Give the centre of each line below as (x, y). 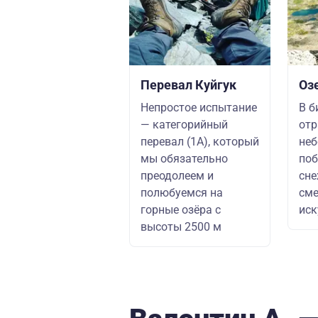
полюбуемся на (182, 193)
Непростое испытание (199, 108)
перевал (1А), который (200, 142)
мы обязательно (184, 159)
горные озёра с (181, 210)
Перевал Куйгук (188, 85)
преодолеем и (177, 176)
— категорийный (184, 125)
